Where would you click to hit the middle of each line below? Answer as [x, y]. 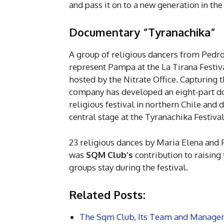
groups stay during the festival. [128, 167]
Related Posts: [107, 195]
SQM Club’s [110, 155]
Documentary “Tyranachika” [144, 32]
